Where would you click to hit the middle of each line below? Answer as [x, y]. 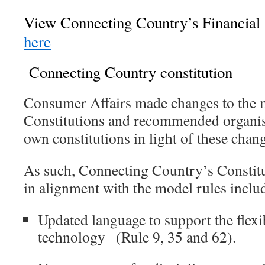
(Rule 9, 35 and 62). [173, 237]
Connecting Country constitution [133, 72]
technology [74, 237]
